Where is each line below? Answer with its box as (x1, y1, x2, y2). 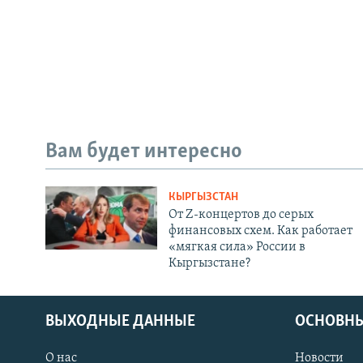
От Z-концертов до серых (168, 208, 314, 222)
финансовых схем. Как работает (168, 224, 352, 238)
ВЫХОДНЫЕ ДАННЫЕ (45, 314, 195, 331)
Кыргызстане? (168, 257, 250, 271)
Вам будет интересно (45, 140, 242, 163)
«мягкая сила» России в (168, 241, 305, 254)
